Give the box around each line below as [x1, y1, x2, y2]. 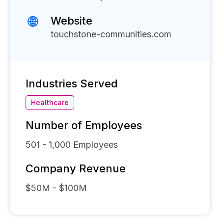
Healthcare [31, 98, 69, 107]
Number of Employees [26, 119, 142, 132]
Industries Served [26, 77, 118, 90]
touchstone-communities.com [51, 29, 171, 39]
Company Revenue [26, 162, 126, 175]
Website [51, 14, 92, 27]
